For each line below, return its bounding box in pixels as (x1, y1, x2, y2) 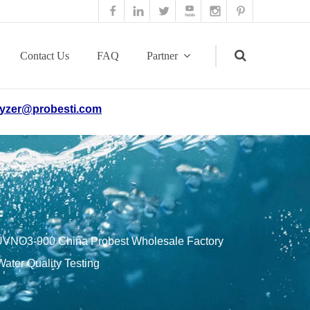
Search (185, 125, 217, 136)
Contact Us (20, 50, 69, 62)
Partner (147, 50, 178, 62)
